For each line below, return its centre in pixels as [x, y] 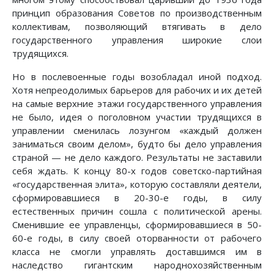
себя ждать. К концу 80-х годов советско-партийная [137, 170]
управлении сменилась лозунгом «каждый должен [137, 130]
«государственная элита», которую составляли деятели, [137, 184]
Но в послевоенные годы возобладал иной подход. [137, 76]
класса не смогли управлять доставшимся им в [137, 251]
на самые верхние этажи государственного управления [137, 103]
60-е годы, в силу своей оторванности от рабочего [137, 238]
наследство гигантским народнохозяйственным [137, 265]
